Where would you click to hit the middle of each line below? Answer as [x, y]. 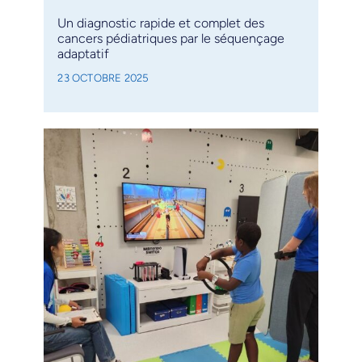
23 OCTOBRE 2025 [103, 78]
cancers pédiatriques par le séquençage [171, 39]
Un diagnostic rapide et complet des [161, 23]
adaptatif [84, 54]
